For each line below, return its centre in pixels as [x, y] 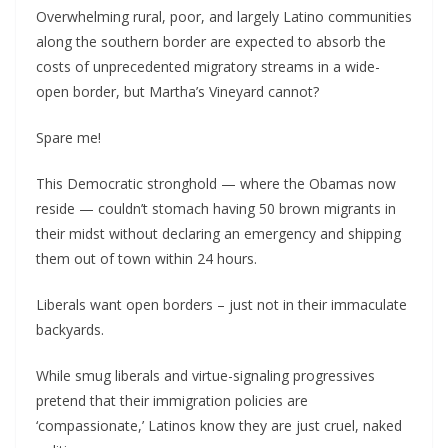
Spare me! [68, 137]
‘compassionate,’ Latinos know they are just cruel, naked [219, 425]
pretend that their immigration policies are [172, 400]
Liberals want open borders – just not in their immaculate [221, 304]
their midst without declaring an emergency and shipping [218, 233]
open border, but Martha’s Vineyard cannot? [177, 91]
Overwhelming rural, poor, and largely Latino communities [224, 16]
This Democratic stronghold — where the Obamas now [216, 183]
